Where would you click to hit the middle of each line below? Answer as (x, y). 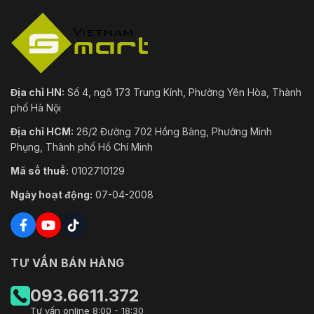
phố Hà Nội (36, 107)
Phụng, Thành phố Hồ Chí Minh (82, 146)
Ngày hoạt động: (52, 194)
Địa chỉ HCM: (42, 131)
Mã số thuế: (40, 170)
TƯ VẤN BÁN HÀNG (68, 262)
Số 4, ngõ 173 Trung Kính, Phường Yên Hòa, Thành (183, 92)
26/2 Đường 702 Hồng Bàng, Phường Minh (173, 131)
